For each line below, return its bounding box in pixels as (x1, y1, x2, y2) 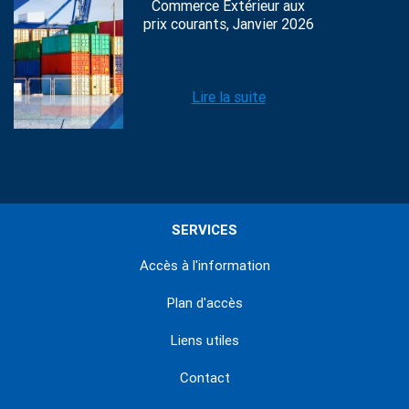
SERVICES (172, 222, 237, 239)
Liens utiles (170, 332, 239, 350)
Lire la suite (191, 89, 266, 107)
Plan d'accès (166, 295, 243, 312)
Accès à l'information (139, 257, 270, 275)
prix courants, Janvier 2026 (142, 16, 314, 34)
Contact (179, 370, 230, 387)
